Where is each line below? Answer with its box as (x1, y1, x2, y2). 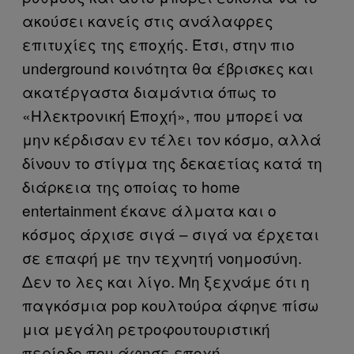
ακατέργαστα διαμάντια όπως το (22, 80, 277, 102)
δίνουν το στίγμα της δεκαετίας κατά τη (22, 151, 322, 173)
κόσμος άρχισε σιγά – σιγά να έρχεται (22, 222, 319, 244)
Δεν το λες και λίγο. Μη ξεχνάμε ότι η (22, 269, 310, 292)
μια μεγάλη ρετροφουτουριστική (22, 317, 270, 339)
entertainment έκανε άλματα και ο (22, 198, 277, 220)
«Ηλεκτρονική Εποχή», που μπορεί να (22, 104, 303, 126)
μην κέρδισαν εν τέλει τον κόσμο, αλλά (22, 127, 322, 149)
